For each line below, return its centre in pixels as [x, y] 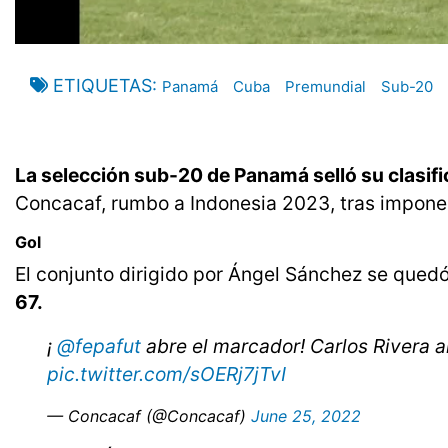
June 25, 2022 [306, 416]
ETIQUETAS [102, 86]
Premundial [325, 87]
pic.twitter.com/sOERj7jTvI [166, 374]
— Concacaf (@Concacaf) [149, 416]
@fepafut [99, 346]
